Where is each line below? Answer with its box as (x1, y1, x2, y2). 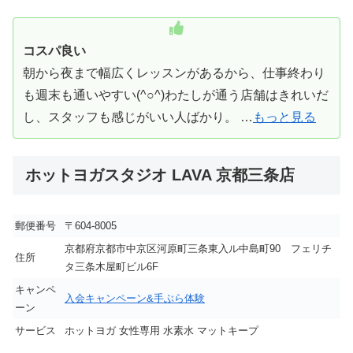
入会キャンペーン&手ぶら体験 (65, 292, 205, 305)
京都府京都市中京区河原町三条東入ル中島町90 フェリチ (65, 243, 332, 255)
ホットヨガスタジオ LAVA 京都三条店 (25, 165, 295, 184)
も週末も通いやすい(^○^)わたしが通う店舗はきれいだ (23, 87, 329, 102)
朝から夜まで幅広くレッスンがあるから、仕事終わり (23, 65, 325, 80)
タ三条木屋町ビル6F (65, 261, 158, 273)
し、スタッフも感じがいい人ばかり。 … (23, 110, 253, 124)
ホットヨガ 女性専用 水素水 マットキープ (65, 325, 258, 337)
